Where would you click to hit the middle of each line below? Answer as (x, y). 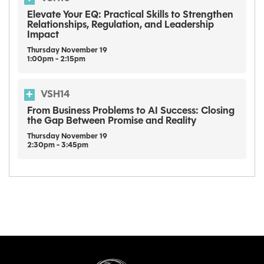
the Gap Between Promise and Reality (112, 121)
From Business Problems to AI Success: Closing (131, 111)
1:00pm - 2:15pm (56, 60)
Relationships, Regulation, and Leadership (121, 25)
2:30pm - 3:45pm (58, 146)
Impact (43, 35)
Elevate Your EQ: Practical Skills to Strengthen (130, 15)
